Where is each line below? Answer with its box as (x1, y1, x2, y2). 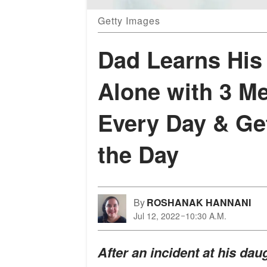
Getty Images (98, 14, 160, 28)
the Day (98, 138, 179, 171)
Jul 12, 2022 (133, 210, 180, 222)
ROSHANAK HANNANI (147, 195, 251, 210)
